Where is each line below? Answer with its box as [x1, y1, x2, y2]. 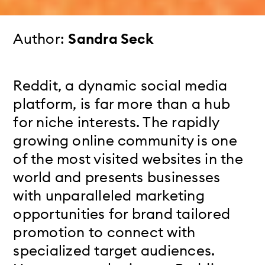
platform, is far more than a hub [13, 94, 231, 112]
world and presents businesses [13, 167, 221, 186]
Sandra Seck [68, 29, 153, 47]
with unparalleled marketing [13, 186, 205, 204]
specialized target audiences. [13, 241, 215, 259]
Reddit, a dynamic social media [13, 76, 228, 94]
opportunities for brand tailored [13, 204, 231, 222]
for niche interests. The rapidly [13, 112, 219, 131]
